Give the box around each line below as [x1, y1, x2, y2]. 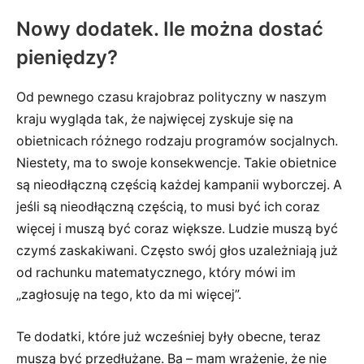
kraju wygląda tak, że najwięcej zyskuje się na [16, 111, 293, 128]
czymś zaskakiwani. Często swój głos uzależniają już [16, 243, 338, 259]
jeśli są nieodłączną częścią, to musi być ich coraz [16, 199, 320, 215]
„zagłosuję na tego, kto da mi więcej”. [16, 287, 241, 303]
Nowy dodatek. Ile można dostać [16, 17, 323, 41]
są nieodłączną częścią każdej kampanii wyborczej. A [16, 177, 342, 193]
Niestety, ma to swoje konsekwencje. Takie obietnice [16, 155, 336, 171]
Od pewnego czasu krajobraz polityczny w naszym [16, 89, 327, 106]
